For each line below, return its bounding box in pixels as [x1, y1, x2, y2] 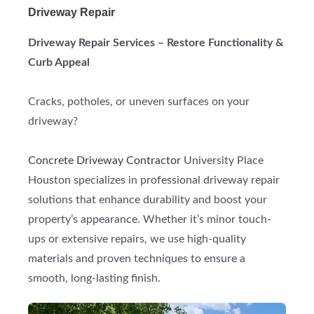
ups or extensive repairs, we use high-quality [28, 234, 246, 245]
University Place [181, 156, 264, 167]
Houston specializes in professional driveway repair [28, 175, 280, 186]
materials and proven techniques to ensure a [28, 254, 245, 265]
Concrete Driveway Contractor [28, 156, 181, 167]
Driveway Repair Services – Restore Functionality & [28, 38, 284, 49]
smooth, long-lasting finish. [28, 273, 161, 285]
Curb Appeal [28, 57, 90, 69]
